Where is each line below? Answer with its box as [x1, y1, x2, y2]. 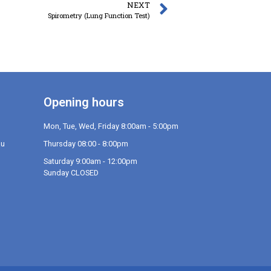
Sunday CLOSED [43, 168, 99, 178]
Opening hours [43, 95, 124, 110]
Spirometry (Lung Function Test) [48, 11, 150, 21]
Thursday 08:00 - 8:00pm [43, 139, 128, 149]
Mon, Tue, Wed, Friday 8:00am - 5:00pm [43, 122, 178, 131]
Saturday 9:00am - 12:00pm [43, 157, 137, 166]
